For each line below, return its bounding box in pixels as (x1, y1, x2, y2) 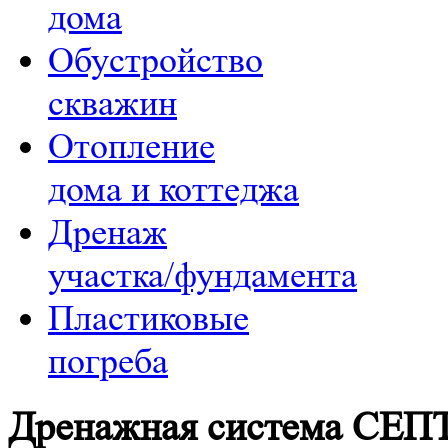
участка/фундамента (48, 255, 357, 296)
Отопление (48, 126, 215, 167)
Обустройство (48, 40, 263, 81)
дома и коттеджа (48, 169, 299, 210)
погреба (48, 341, 168, 382)
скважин (48, 83, 177, 124)
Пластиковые (48, 298, 249, 339)
